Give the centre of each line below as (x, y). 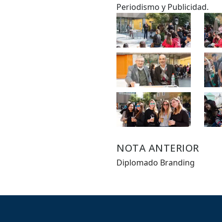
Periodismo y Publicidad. (165, 7)
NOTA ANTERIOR (158, 148)
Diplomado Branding (156, 163)
